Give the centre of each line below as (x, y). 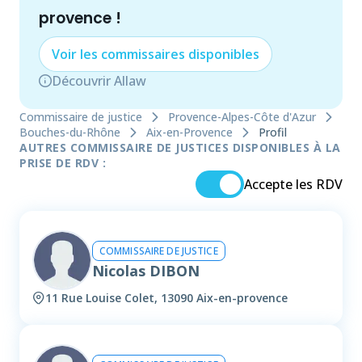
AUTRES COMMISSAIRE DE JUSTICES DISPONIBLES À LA (180, 148)
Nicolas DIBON (146, 270)
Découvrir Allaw (99, 81)
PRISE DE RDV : (63, 163)
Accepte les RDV (293, 185)
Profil (273, 133)
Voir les (76, 54)
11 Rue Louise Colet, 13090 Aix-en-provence (166, 298)
